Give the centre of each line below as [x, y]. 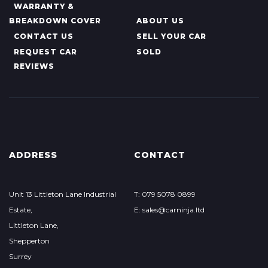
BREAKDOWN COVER [55, 21]
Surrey [20, 257]
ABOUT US [160, 21]
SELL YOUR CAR [171, 36]
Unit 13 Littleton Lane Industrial [63, 194]
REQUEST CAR [45, 52]
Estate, [21, 210]
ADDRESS [33, 155]
